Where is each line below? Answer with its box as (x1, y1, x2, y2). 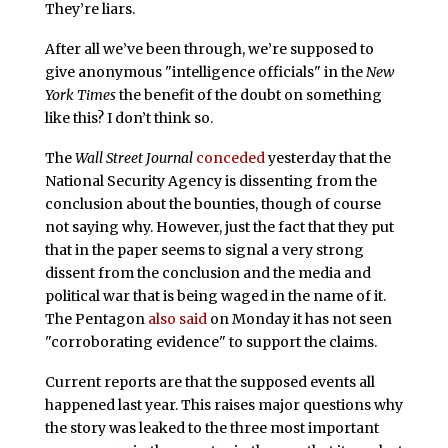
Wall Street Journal (74, 148, 193, 167)
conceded (195, 148, 265, 167)
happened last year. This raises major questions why (44, 395, 403, 414)
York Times (44, 86, 116, 105)
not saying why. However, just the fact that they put (44, 217, 394, 236)
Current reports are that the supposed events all (44, 372, 375, 391)
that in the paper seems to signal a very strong (44, 240, 364, 259)
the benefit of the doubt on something (115, 86, 382, 105)
